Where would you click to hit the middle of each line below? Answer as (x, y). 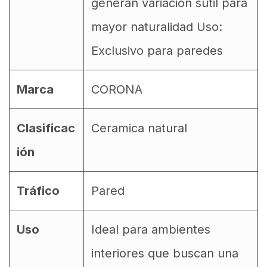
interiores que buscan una (165, 253)
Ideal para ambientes (151, 229)
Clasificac (46, 128)
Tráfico (38, 191)
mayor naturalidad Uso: (157, 27)
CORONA (117, 89)
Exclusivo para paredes (157, 51)
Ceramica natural (139, 128)
